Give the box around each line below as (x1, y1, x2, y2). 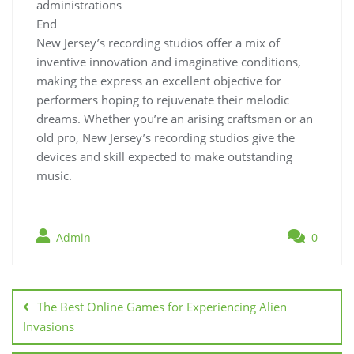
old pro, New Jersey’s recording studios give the (36, 130, 295, 145)
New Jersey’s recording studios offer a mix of (36, 35, 280, 51)
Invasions (23, 318, 74, 334)
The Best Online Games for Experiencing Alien (37, 299, 287, 314)
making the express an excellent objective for (36, 73, 281, 88)
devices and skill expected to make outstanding (36, 149, 292, 164)
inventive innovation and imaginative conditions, (36, 54, 301, 70)
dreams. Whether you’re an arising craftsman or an (36, 111, 313, 126)
